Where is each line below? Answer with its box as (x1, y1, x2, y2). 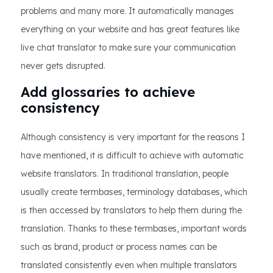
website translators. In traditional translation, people (21, 168, 229, 180)
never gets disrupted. (21, 60, 105, 72)
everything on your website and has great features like (21, 24, 239, 35)
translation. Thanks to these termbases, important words (21, 223, 247, 235)
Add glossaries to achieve (21, 83, 195, 101)
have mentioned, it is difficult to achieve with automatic (21, 150, 244, 161)
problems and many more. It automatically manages (21, 5, 234, 17)
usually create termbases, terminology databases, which (21, 186, 247, 198)
